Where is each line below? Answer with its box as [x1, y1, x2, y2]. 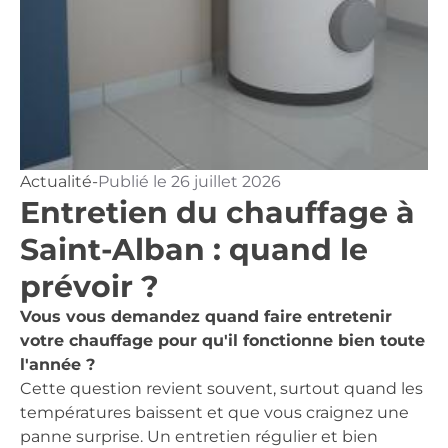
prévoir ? [20, 268, 159, 305]
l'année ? [20, 355, 95, 374]
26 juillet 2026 [171, 172, 281, 191]
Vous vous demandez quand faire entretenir [20, 307, 392, 326]
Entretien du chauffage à [20, 194, 415, 231]
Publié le [98, 172, 171, 191]
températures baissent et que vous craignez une [20, 403, 409, 422]
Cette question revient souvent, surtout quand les [20, 379, 423, 398]
